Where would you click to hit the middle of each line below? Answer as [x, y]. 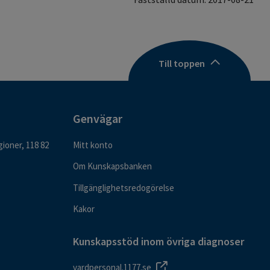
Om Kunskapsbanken [112, 166]
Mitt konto [93, 145]
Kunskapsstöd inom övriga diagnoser [159, 241]
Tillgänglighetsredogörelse [124, 187]
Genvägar [98, 119]
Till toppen [182, 63]
